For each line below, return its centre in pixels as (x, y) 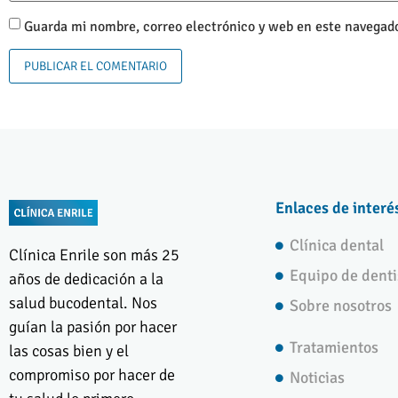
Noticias (318, 378)
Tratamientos (334, 348)
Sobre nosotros (341, 306)
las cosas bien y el (69, 350)
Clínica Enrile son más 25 (94, 255)
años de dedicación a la (86, 279)
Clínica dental (337, 246)
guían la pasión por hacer (93, 326)
